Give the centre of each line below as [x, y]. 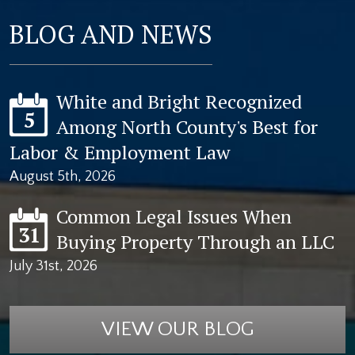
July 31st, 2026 [53, 266]
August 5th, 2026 [63, 176]
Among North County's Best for [187, 126]
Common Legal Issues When [174, 216]
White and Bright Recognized [179, 101]
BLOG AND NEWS [111, 34]
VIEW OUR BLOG [177, 329]
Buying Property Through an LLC [195, 241]
